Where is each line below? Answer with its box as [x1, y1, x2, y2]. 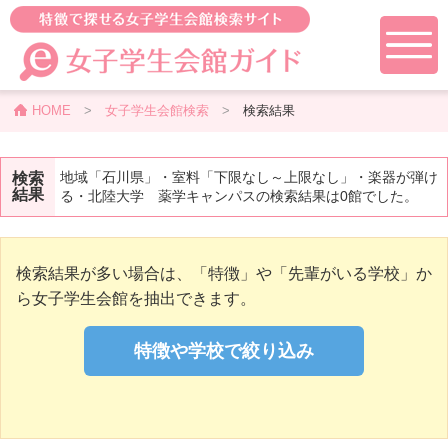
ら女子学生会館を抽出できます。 [16, 290, 256, 307]
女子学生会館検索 [104, 103, 209, 118]
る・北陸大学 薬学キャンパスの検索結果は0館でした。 [60, 188, 418, 204]
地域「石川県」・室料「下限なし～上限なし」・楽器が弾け [60, 169, 438, 185]
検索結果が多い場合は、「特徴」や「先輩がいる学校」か [16, 265, 432, 282]
